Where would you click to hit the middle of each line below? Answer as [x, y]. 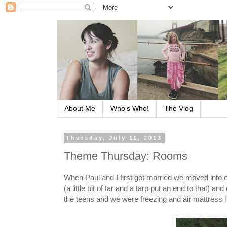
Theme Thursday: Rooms [126, 156]
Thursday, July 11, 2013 [114, 138]
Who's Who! [130, 109]
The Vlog [179, 109]
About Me [80, 109]
